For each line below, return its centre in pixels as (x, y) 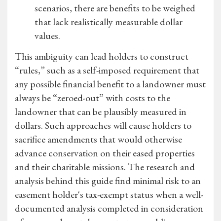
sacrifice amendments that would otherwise (98, 139)
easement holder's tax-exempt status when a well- (109, 195)
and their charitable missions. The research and (105, 167)
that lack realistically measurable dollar (109, 22)
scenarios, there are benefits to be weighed (115, 8)
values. (47, 36)
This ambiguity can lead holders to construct (102, 56)
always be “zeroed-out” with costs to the (92, 98)
